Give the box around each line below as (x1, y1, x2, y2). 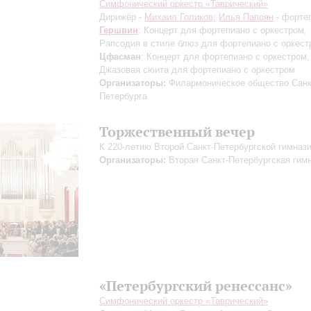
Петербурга (99, 91, 147, 101)
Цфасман (99, 51, 141, 62)
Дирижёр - (99, 12, 144, 22)
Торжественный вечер (99, 123, 255, 140)
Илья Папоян (219, 12, 274, 22)
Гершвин (99, 25, 138, 35)
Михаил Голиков (144, 12, 213, 22)
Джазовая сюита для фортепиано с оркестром (99, 65, 295, 75)
